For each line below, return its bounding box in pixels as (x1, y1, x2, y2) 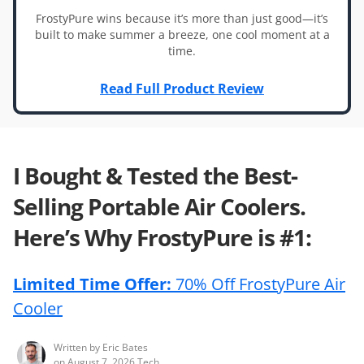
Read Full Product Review (100, 80, 264, 97)
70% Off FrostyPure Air (171, 273, 345, 295)
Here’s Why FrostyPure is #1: (13, 222, 311, 253)
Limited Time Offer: (13, 273, 171, 295)
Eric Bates (102, 340, 148, 354)
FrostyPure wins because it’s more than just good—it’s (36, 11, 328, 26)
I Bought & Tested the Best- (13, 160, 297, 191)
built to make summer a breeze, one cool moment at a (34, 27, 330, 42)
